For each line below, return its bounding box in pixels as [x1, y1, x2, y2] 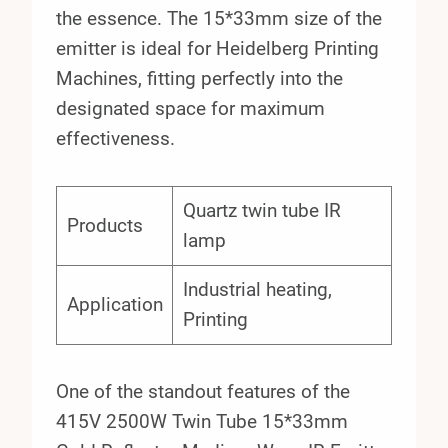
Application [66, 293, 163, 317]
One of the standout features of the [56, 380, 350, 404]
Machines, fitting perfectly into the [56, 67, 343, 91]
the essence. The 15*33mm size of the [56, 7, 382, 31]
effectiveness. [56, 127, 175, 151]
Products [66, 214, 143, 238]
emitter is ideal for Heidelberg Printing [56, 37, 379, 61]
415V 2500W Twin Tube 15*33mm [56, 410, 348, 434]
